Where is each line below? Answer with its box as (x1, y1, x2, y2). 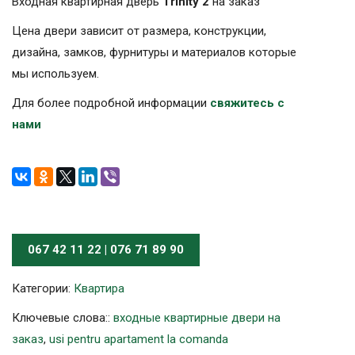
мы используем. (12, 66, 99, 81)
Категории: (12, 281, 74, 296)
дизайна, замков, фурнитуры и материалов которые (12, 44, 296, 59)
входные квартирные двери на (113, 310, 281, 325)
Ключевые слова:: (12, 310, 113, 325)
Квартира (74, 281, 124, 296)
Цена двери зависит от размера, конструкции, (12, 23, 266, 38)
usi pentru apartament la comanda (49, 331, 228, 346)
